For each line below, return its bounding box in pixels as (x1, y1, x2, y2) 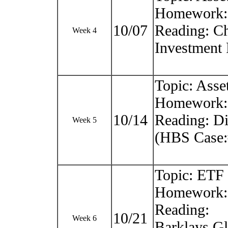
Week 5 (72, 116, 97, 124)
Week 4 (72, 26, 97, 35)
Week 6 (72, 214, 97, 222)
